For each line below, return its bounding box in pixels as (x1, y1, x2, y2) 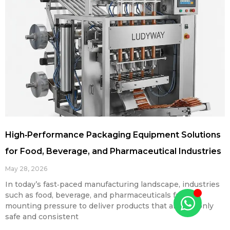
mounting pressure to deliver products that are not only (5, 201, 214, 210)
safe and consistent (5, 212, 79, 221)
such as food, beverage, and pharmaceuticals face (5, 190, 188, 200)
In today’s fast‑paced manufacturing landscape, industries (5, 179, 220, 189)
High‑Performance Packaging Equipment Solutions (5, 129, 221, 140)
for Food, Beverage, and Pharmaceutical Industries (5, 146, 221, 156)
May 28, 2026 (5, 164, 47, 172)
